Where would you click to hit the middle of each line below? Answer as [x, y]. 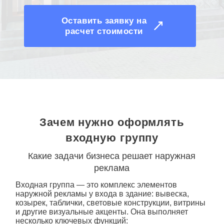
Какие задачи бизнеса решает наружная [112, 156]
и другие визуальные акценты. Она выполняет [101, 212]
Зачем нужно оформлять [112, 122]
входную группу [112, 137]
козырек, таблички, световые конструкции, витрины [110, 203]
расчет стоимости [104, 31]
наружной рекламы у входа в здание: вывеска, [102, 194]
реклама [112, 168]
